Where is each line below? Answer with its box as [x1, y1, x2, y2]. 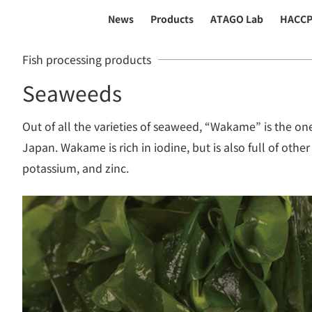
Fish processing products [22, 51, 151, 68]
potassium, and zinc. [22, 159, 129, 176]
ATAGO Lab [210, 12, 264, 26]
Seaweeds [22, 77, 122, 108]
